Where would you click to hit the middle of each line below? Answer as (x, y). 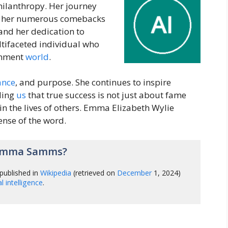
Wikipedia (56, 173)
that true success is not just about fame (106, 95)
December (135, 173)
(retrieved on (94, 173)
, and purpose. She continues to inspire (93, 82)
